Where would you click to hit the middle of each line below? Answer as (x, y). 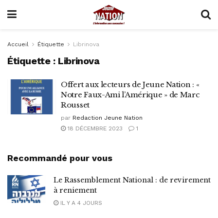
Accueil (18, 44)
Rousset (75, 105)
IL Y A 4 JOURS (80, 203)
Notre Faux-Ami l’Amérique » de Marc (130, 95)
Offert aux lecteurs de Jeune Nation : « (130, 84)
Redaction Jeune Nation (108, 118)
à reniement (75, 190)
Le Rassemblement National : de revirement (132, 180)
